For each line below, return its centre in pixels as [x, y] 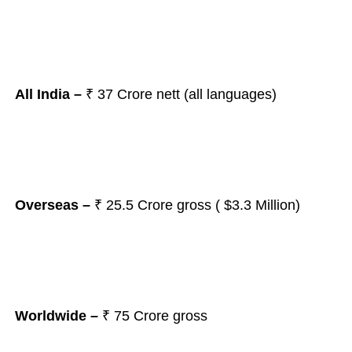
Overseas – [54, 205]
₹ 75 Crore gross [154, 316]
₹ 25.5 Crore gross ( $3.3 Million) [197, 205]
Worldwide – [58, 316]
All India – [48, 94]
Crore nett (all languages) [194, 94]
